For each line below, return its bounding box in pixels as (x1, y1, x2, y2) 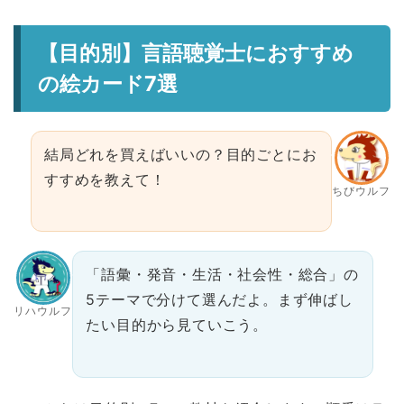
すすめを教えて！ (44, 170, 166, 189)
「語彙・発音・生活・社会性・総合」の (86, 265, 359, 284)
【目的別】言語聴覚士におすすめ (37, 41, 353, 67)
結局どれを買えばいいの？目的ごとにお (44, 145, 317, 164)
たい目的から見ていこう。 (86, 316, 268, 335)
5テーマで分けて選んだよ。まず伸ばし (86, 290, 353, 309)
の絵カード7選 (37, 71, 178, 97)
